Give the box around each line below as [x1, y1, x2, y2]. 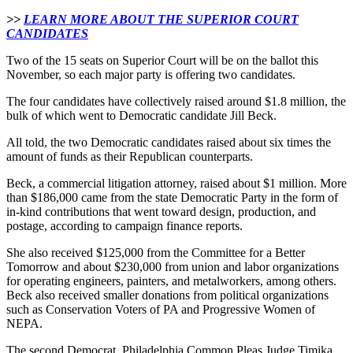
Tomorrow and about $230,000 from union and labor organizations [6, 260, 339, 274]
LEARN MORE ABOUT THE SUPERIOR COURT [24, 13, 299, 27]
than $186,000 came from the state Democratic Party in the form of [6, 191, 338, 205]
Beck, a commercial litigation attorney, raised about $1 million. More [6, 176, 347, 191]
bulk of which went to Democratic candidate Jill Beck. [6, 109, 277, 123]
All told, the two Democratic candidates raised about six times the [6, 136, 331, 150]
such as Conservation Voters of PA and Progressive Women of [6, 303, 315, 317]
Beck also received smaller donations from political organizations [6, 288, 329, 303]
